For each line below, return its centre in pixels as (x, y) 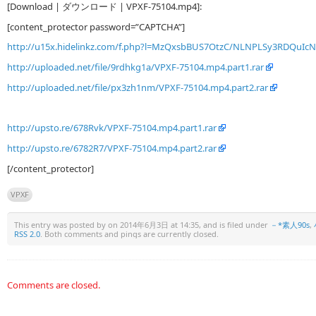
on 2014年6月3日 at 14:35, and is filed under (189, 224)
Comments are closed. (54, 285)
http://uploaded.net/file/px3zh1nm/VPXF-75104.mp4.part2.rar (138, 87)
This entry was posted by (61, 224)
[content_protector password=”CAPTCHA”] (96, 26)
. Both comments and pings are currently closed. (129, 233)
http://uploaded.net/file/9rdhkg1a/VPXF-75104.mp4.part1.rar (135, 67)
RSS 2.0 (27, 233)
